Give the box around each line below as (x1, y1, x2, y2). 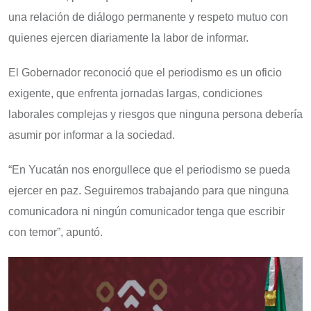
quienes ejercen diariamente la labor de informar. (8, 32, 249, 44)
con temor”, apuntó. (8, 226, 103, 239)
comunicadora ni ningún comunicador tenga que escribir (8, 205, 285, 218)
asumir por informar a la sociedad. (8, 129, 175, 142)
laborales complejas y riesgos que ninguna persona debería (8, 108, 303, 121)
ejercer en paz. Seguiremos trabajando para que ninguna (8, 185, 289, 197)
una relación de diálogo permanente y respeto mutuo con (8, 11, 288, 24)
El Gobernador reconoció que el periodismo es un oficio (8, 67, 282, 79)
